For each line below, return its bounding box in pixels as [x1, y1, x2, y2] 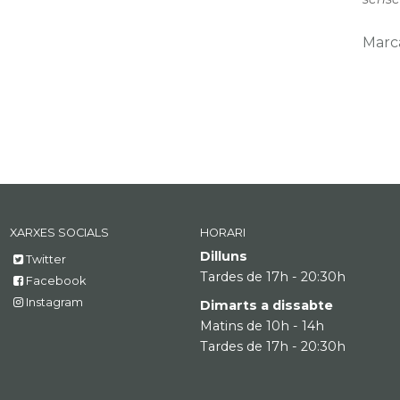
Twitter [26, 252, 67, 266]
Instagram [26, 295, 84, 309]
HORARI [199, 225, 246, 239]
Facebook [26, 273, 87, 287]
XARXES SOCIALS [10, 225, 110, 239]
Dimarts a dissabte [199, 297, 333, 314]
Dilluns [199, 247, 247, 264]
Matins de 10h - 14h [199, 318, 324, 335]
